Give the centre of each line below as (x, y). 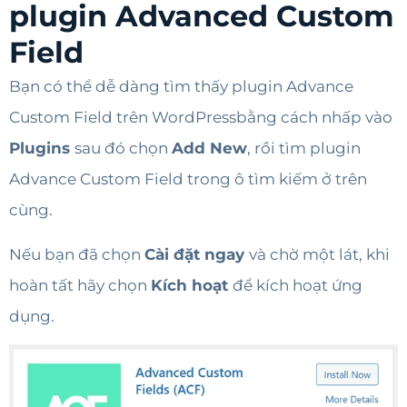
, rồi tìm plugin (304, 149)
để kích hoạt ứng (298, 285)
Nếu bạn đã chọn (77, 254)
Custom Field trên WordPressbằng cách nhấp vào (201, 118)
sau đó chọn (123, 149)
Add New (209, 149)
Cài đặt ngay (197, 254)
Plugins (42, 149)
